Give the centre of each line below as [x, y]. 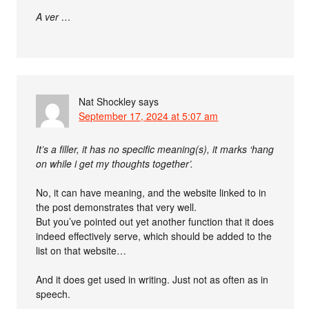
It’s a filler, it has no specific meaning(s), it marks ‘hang [155, 149]
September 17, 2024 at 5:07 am [149, 116]
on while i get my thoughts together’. [115, 163]
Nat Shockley [108, 101]
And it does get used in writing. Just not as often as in [152, 279]
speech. [53, 293]
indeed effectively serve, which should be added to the [154, 236]
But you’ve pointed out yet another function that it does [155, 221]
